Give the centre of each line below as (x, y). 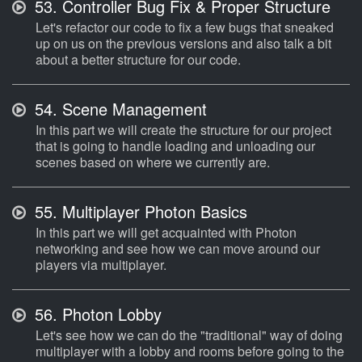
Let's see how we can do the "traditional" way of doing (189, 335)
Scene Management (132, 109)
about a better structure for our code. (138, 60)
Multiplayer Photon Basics (152, 212)
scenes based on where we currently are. (153, 162)
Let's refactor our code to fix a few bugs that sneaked (185, 27)
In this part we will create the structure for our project (183, 130)
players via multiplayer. (101, 265)
